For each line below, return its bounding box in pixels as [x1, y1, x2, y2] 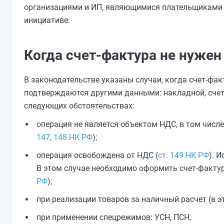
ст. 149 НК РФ [158, 150, 209, 160]
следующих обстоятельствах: [24, 101, 134, 110]
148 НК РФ [53, 132, 92, 142]
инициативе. [24, 15, 70, 25]
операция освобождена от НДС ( [36, 150, 158, 160]
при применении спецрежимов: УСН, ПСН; [36, 212, 191, 222]
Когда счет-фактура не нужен [24, 47, 221, 63]
